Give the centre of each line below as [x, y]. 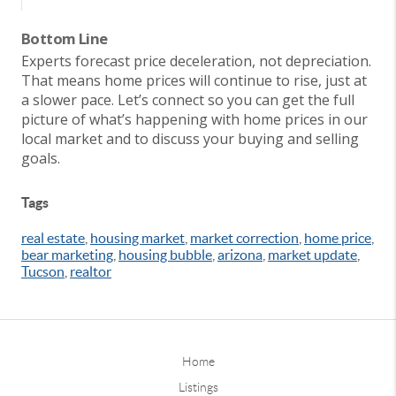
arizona [240, 254]
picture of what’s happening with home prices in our [194, 119]
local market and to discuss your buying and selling [190, 138]
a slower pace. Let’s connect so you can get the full [188, 99]
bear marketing [67, 254]
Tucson [43, 271]
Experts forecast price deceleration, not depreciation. [196, 61]
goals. [41, 158]
